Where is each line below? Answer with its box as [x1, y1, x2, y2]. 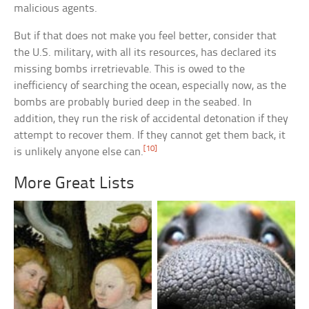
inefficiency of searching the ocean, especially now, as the [14, 80, 287, 92]
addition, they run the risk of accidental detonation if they [14, 113, 289, 126]
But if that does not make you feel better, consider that [14, 30, 277, 43]
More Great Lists [14, 175, 135, 193]
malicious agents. [14, 3, 98, 15]
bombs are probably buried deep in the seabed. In [14, 97, 252, 109]
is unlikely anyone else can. [14, 146, 144, 159]
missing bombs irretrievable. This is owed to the [14, 63, 246, 76]
